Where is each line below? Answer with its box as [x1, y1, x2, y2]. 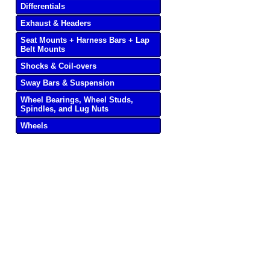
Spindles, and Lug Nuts [20, 104, 109, 113]
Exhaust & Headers [20, 19, 92, 28]
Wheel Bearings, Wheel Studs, [20, 95, 134, 104]
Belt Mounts [20, 45, 66, 54]
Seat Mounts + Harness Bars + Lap [20, 36, 150, 45]
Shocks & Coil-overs [20, 61, 97, 71]
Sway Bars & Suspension [20, 78, 115, 87]
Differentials [20, 2, 66, 11]
